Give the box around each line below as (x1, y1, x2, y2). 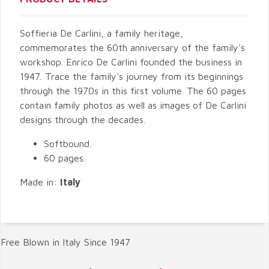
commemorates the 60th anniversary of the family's (20, 42, 245, 53)
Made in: (20, 177, 60, 187)
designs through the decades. (20, 114, 145, 125)
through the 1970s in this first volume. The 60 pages (20, 85, 246, 96)
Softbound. (44, 138, 91, 149)
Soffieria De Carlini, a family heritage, (20, 28, 183, 38)
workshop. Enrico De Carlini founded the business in (20, 56, 242, 67)
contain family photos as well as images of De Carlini (20, 100, 246, 110)
